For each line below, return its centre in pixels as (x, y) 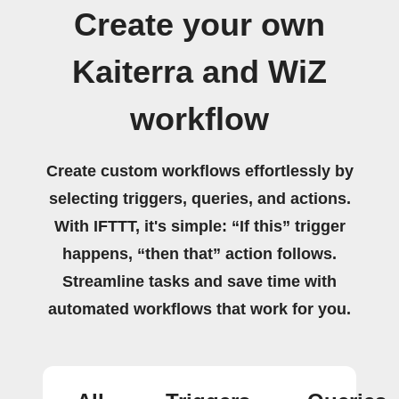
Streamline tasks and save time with (199, 281)
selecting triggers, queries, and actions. (199, 199)
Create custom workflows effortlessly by (199, 171)
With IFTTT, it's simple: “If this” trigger (199, 226)
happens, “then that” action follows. (199, 254)
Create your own (199, 25)
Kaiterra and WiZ (199, 72)
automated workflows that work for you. (199, 309)
